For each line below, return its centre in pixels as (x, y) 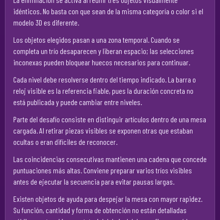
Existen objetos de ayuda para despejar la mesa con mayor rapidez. (108, 199)
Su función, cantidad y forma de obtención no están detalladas (100, 210)
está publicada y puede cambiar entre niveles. (78, 102)
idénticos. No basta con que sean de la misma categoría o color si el (108, 11)
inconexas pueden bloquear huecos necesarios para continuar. (102, 62)
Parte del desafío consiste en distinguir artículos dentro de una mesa (110, 119)
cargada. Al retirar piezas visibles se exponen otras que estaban (103, 130)
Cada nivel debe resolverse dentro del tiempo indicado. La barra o (105, 79)
